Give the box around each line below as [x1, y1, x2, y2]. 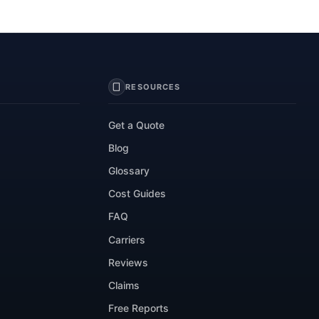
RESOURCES [125, 82, 181, 93]
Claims [108, 279, 140, 292]
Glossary [108, 164, 150, 177]
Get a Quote [108, 118, 165, 131]
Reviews [108, 256, 149, 268]
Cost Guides [108, 187, 167, 200]
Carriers [108, 233, 146, 246]
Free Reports [108, 302, 169, 315]
